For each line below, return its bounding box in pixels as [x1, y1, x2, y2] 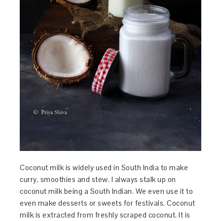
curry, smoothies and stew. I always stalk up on [20, 175, 176, 184]
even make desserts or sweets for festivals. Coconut [20, 198, 195, 208]
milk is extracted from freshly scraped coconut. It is [20, 210, 190, 220]
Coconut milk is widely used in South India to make [20, 163, 188, 173]
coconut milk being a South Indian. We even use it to [20, 186, 193, 196]
